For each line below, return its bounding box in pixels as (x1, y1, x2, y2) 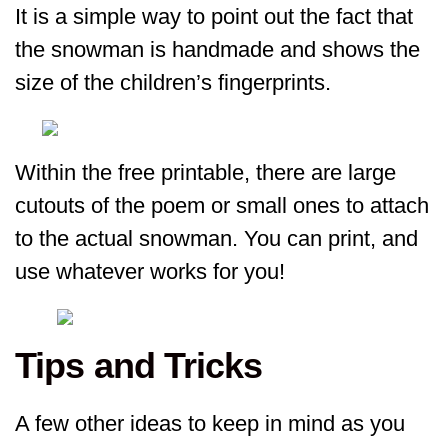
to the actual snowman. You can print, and (15, 226, 418, 252)
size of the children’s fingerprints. (15, 70, 331, 96)
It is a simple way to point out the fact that (15, 4, 413, 30)
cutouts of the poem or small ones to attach (15, 193, 429, 219)
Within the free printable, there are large (15, 160, 396, 186)
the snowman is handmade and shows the (15, 37, 420, 63)
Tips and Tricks (15, 344, 263, 386)
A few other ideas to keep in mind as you (15, 410, 405, 436)
